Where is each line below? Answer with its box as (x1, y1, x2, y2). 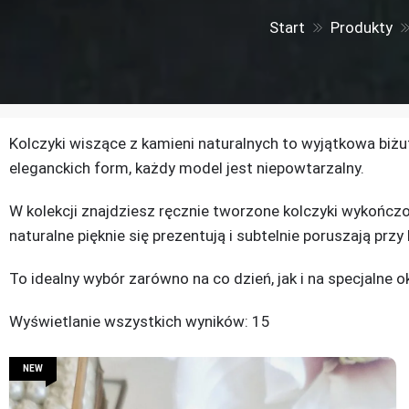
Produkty (330, 18, 393, 37)
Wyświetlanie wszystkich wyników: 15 (9, 312, 270, 330)
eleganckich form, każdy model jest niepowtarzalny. (9, 159, 364, 177)
